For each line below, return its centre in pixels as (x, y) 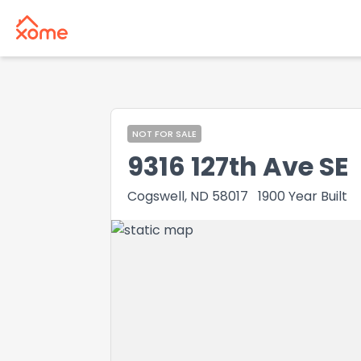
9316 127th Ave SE (238, 166)
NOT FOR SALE (164, 134)
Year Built (318, 196)
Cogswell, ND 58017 (188, 196)
